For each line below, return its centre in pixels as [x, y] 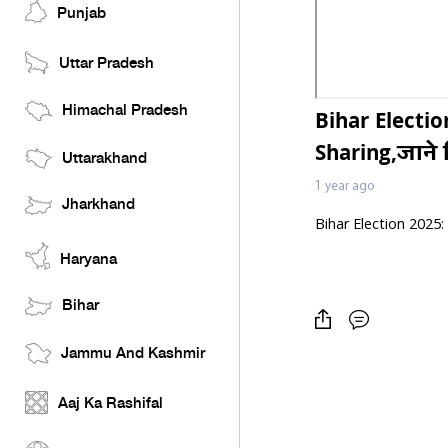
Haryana [88, 260]
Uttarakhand [104, 159]
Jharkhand [98, 205]
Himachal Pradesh [125, 111]
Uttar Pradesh [106, 64]
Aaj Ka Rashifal [110, 404]
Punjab [81, 14]
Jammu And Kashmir [133, 354]
